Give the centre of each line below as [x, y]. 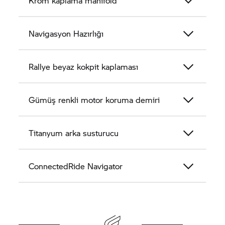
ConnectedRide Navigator [76, 166]
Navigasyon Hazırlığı [66, 33]
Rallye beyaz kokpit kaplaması [84, 67]
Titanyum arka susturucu [74, 133]
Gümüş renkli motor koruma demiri [94, 100]
